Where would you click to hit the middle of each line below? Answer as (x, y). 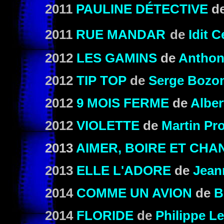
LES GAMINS (117, 58)
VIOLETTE (108, 125)
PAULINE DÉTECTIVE (142, 9)
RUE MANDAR (121, 34)
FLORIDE (105, 215)
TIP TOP (101, 80)
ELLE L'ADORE (124, 170)
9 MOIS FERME (123, 103)
